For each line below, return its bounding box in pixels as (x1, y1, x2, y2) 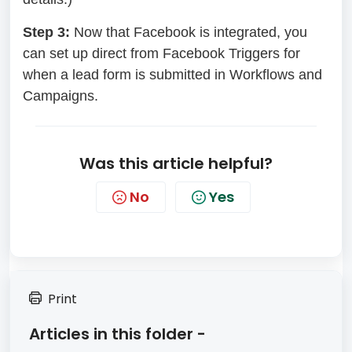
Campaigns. (23, 87, 98, 104)
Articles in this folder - (29, 322, 206, 345)
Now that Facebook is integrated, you (74, 24, 307, 40)
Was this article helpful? (79, 152, 273, 174)
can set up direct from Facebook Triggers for (23, 45, 300, 61)
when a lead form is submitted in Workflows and (23, 66, 322, 82)
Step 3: (23, 24, 74, 40)
